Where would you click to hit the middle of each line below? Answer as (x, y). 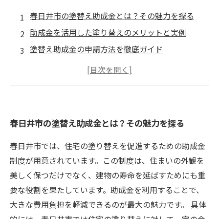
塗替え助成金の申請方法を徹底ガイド (96, 49)
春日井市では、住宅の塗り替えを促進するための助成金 (108, 146)
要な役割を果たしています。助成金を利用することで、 (107, 190)
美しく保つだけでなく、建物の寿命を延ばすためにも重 (108, 175)
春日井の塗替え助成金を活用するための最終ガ (112, 82)
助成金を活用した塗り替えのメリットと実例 (108, 32)
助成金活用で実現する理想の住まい (92, 66)
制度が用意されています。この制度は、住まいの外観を (107, 160)
